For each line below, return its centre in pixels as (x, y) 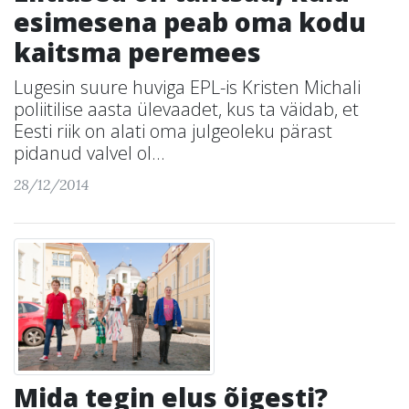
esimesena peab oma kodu (190, 22)
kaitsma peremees (137, 52)
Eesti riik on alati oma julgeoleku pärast (173, 131)
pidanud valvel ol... (89, 153)
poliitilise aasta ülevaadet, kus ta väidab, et (186, 109)
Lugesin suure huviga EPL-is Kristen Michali (187, 87)
